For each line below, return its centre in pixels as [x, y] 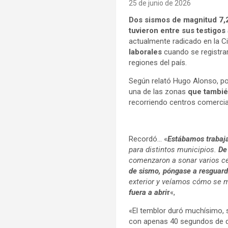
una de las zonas [158, 91]
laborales [145, 52]
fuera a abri [148, 192]
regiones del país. [158, 62]
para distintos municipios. [173, 149]
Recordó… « [148, 139]
